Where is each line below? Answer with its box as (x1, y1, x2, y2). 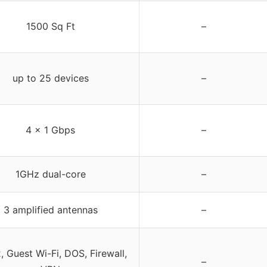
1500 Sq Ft (26, 20, 75, 33)
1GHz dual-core (15, 168, 86, 181)
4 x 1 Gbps (26, 124, 75, 136)
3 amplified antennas (3, 204, 98, 216)
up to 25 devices (12, 72, 89, 85)
